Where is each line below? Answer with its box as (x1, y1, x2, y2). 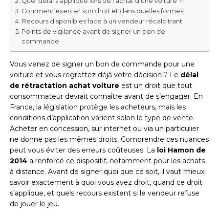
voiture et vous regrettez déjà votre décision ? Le (10, 70, 180, 79)
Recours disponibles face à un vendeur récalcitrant (22, 17, 182, 25)
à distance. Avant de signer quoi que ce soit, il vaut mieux (10, 167, 204, 176)
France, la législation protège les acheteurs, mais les (10, 102, 186, 111)
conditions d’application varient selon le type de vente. (10, 113, 195, 122)
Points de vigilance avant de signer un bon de (21, 27, 165, 35)
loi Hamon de (157, 145, 206, 154)
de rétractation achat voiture (10, 81, 119, 90)
